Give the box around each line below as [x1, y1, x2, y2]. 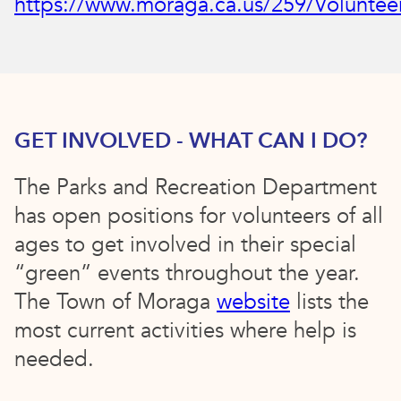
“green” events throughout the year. [14, 259, 360, 289]
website [217, 287, 290, 318]
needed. [14, 345, 94, 375]
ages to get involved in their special [14, 230, 356, 260]
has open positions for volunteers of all [14, 201, 383, 232]
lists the [290, 287, 369, 318]
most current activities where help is [14, 316, 356, 346]
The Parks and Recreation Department [14, 173, 377, 203]
